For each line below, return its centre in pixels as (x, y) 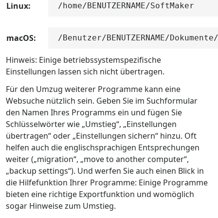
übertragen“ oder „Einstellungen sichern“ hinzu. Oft (101, 136)
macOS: (21, 38)
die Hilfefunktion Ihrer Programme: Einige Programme (107, 182)
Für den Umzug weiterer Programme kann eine (93, 89)
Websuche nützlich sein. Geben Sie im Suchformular (102, 100)
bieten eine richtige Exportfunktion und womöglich (100, 194)
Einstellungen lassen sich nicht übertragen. (85, 72)
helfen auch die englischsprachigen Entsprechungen (103, 147)
